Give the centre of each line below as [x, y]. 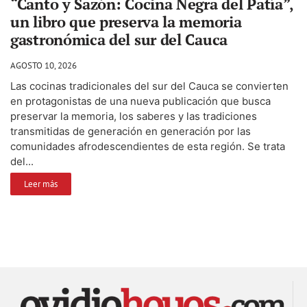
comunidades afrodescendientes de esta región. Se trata [148, 146]
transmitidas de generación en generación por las [131, 131]
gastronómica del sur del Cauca [119, 39]
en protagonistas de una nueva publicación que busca [140, 101]
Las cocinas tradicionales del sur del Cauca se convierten [149, 86]
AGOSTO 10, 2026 [44, 65]
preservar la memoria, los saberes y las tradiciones [134, 116]
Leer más [41, 184]
